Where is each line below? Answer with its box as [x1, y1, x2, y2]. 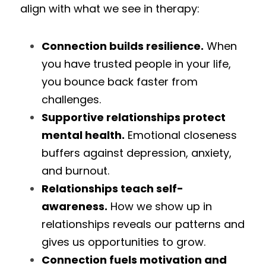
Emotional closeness [125, 128, 237, 142]
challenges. [42, 92, 101, 107]
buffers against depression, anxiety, [42, 145, 232, 160]
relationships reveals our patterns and [42, 217, 245, 232]
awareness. [42, 199, 107, 214]
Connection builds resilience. [42, 39, 204, 53]
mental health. [42, 128, 125, 142]
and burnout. [42, 163, 109, 178]
